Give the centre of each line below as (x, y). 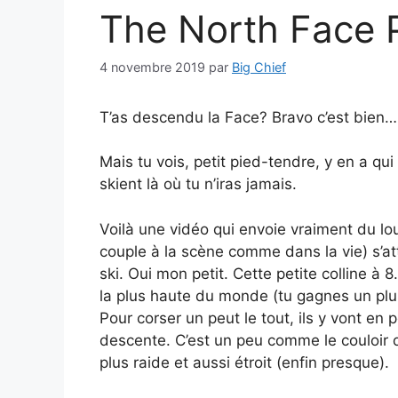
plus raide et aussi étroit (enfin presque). (244, 362)
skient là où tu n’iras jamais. (198, 184)
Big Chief (259, 67)
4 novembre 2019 (152, 67)
